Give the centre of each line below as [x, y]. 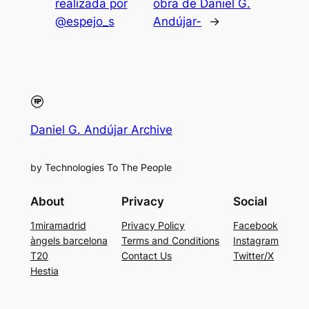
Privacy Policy [153, 226]
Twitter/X [254, 256]
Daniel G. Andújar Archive [101, 129]
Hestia [44, 271]
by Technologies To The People [101, 167]
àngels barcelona [69, 241]
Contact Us [147, 256]
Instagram [256, 241]
